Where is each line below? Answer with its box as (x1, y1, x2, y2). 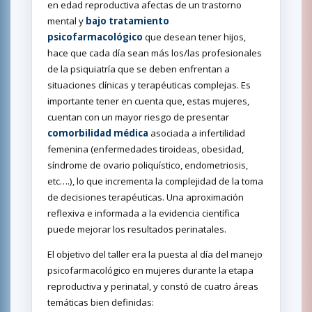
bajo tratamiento (86, 14, 169, 27)
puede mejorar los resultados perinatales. (47, 222, 226, 235)
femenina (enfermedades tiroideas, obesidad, (47, 142, 244, 155)
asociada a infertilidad (148, 126, 245, 139)
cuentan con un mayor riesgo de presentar (47, 110, 229, 123)
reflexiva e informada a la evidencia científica (47, 206, 240, 219)
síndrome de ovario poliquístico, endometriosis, (47, 158, 248, 171)
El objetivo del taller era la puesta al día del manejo (47, 247, 263, 260)
